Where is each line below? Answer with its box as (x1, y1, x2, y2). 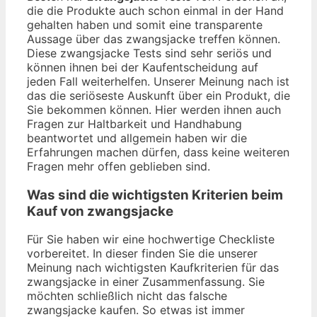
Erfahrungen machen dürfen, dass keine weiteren (27, 144, 289, 159)
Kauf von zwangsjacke (27, 202, 173, 219)
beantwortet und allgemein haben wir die (27, 130, 247, 145)
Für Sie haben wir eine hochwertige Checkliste (27, 232, 275, 247)
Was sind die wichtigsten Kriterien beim (27, 186, 283, 203)
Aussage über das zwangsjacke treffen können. (27, 31, 280, 46)
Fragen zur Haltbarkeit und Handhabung (27, 116, 242, 131)
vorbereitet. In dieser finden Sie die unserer (27, 246, 258, 261)
